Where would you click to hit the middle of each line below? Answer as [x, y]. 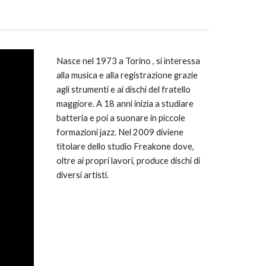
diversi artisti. [82, 175]
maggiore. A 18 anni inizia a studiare [125, 104]
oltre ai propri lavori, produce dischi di [128, 161]
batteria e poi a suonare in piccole [121, 118]
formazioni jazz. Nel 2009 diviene [120, 132]
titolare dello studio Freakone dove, [125, 146]
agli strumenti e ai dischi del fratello [123, 89]
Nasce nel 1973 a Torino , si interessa [128, 61]
